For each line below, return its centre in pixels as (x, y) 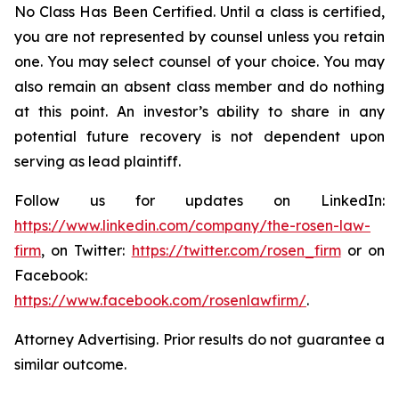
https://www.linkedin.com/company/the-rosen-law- (192, 225)
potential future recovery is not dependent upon (199, 136)
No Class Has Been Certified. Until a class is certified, (199, 12)
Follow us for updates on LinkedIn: (199, 200)
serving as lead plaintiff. (98, 161)
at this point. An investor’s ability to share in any (199, 111)
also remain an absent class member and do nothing (199, 86)
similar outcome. (70, 364)
